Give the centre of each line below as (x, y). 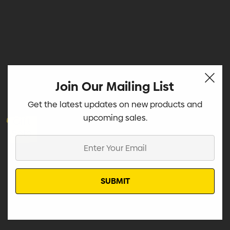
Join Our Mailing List (115, 87)
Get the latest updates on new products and (115, 104)
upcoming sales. (115, 118)
